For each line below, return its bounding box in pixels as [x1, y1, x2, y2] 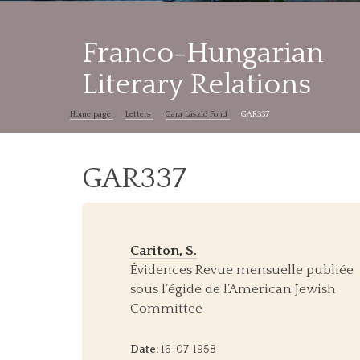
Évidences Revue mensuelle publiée [130, 263, 354, 278]
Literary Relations [82, 68, 311, 100]
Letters [125, 109, 153, 120]
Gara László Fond [165, 109, 230, 120]
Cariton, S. [130, 243, 197, 259]
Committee [130, 301, 202, 317]
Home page [70, 109, 113, 120]
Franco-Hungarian [82, 37, 324, 69]
